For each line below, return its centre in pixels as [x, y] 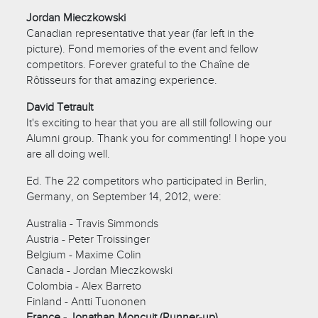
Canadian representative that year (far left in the [141, 33]
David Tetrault [60, 107]
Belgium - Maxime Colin [84, 254]
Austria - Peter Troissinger [88, 239]
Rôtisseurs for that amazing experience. [122, 80]
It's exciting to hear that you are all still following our [149, 122]
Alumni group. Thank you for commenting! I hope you [157, 138]
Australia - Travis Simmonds [93, 223]
